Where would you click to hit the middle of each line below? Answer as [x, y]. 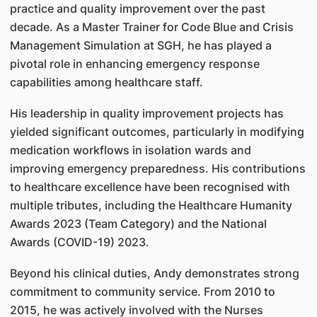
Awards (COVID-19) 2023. [79, 242]
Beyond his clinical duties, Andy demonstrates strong [154, 273]
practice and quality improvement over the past [137, 8]
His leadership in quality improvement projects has [146, 113]
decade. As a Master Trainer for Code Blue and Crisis [151, 27]
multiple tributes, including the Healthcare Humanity [151, 205]
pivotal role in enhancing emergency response [134, 64]
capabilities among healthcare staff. [106, 82]
